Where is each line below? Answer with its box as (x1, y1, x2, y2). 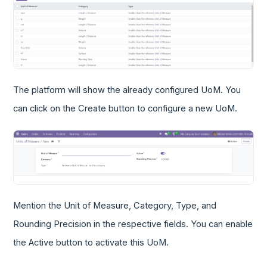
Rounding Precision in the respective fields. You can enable (13, 218, 253, 229)
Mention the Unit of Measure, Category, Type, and (13, 200, 217, 211)
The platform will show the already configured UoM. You (13, 85, 241, 96)
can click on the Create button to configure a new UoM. (13, 103, 238, 114)
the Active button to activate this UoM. (13, 237, 169, 248)
